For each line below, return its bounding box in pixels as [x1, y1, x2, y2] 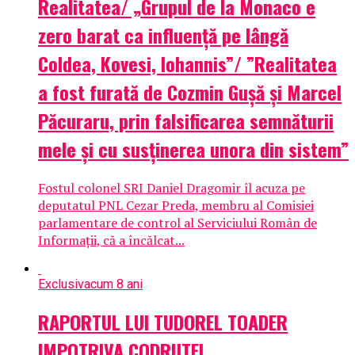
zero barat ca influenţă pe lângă [38, 20, 288, 49]
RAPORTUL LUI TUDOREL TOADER [38, 307, 288, 336]
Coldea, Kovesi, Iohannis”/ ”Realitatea [38, 48, 337, 78]
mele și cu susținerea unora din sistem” [38, 134, 349, 163]
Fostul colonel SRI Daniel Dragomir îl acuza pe [38, 178, 305, 197]
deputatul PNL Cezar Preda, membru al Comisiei [38, 196, 314, 214]
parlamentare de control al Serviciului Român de [38, 213, 317, 231]
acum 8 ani [84, 276, 143, 292]
